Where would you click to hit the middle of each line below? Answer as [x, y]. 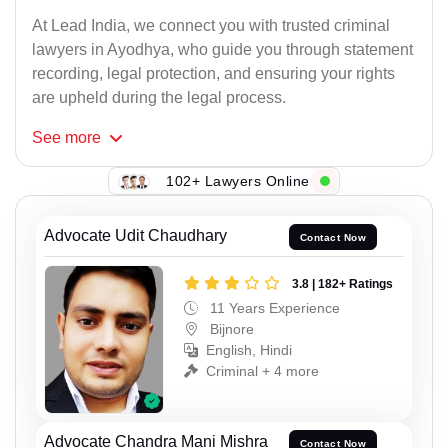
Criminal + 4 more [262, 370]
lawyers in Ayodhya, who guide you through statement [222, 50]
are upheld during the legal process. [159, 98]
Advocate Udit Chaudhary [135, 236]
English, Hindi [249, 349]
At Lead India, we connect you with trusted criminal [211, 26]
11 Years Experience [273, 307]
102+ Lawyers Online [238, 180]
